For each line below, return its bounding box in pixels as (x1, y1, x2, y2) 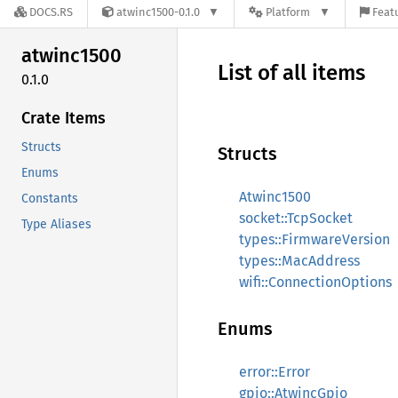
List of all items (218, 60, 365, 85)
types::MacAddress (239, 252, 360, 269)
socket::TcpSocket (239, 210, 353, 227)
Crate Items (21, 107, 106, 128)
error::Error (239, 363, 310, 380)
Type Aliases (21, 216, 92, 232)
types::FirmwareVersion (239, 231, 390, 248)
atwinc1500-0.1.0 (116, 5, 200, 20)
